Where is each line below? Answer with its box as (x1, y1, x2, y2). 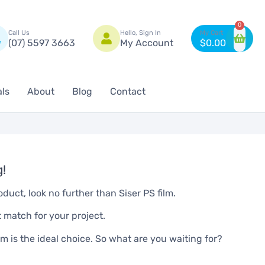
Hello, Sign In (120, 28, 161, 37)
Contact (110, 86, 146, 97)
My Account (120, 37, 173, 49)
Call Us (8, 28, 30, 37)
